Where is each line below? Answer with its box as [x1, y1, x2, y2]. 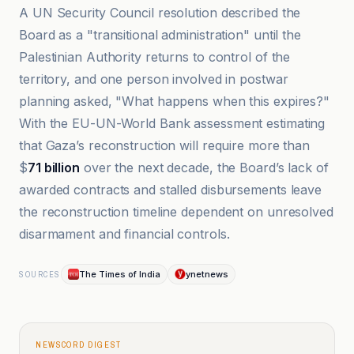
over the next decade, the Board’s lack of [79, 160, 329, 175]
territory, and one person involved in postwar [19, 71, 288, 87]
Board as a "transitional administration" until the [19, 27, 301, 43]
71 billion [27, 160, 80, 175]
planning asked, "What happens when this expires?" [19, 93, 330, 109]
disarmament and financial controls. [19, 226, 230, 242]
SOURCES [19, 269, 61, 280]
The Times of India [78, 269, 160, 280]
